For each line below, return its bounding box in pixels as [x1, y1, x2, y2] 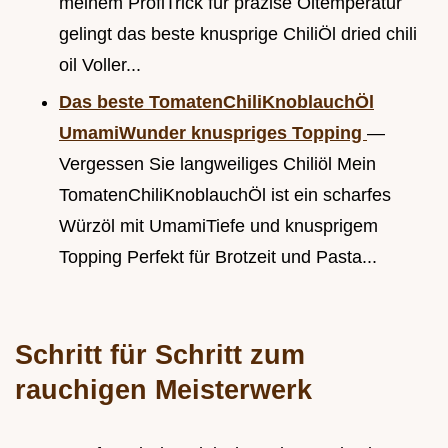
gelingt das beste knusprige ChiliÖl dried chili [59, 23, 417, 44]
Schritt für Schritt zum [15, 338, 305, 370]
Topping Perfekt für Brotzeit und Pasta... [59, 246, 377, 267]
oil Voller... [59, 54, 141, 75]
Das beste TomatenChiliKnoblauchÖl [59, 91, 374, 112]
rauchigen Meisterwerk [15, 373, 312, 405]
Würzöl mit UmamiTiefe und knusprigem [59, 215, 378, 236]
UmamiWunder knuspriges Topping [59, 122, 367, 143]
